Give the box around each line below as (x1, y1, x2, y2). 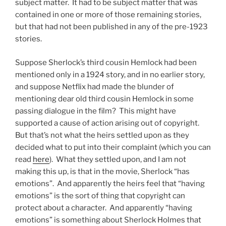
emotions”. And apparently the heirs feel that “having (15, 179, 205, 188)
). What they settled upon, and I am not (49, 154, 186, 164)
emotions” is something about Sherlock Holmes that (15, 215, 201, 224)
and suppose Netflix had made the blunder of (15, 82, 174, 91)
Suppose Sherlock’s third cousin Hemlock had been (15, 58, 197, 67)
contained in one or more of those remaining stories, (15, 10, 201, 20)
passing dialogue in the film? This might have (15, 106, 176, 116)
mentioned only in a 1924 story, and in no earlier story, (15, 70, 205, 79)
